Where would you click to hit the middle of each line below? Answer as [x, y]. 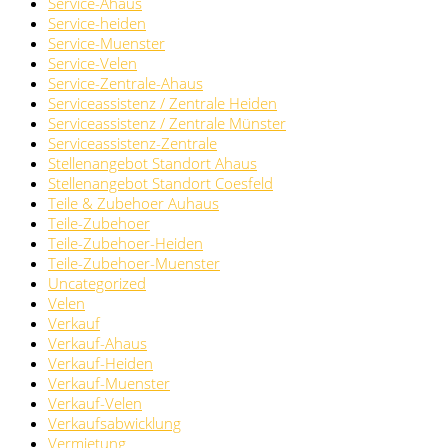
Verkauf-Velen [95, 403]
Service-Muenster [106, 43]
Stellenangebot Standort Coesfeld [160, 183]
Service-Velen [92, 63]
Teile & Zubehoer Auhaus [133, 203]
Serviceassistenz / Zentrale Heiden [162, 103]
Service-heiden [97, 23]
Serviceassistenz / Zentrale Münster [167, 123]
